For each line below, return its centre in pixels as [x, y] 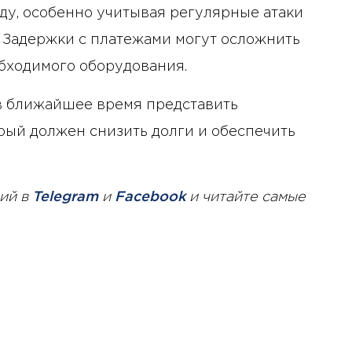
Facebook [150, 197]
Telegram [65, 197]
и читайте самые [246, 197]
